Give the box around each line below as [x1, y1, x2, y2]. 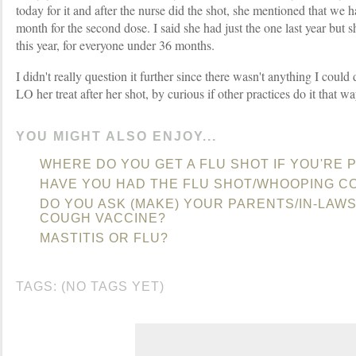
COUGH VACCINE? [40, 211, 166, 225]
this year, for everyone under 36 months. [16, 37, 215, 53]
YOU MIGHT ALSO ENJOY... [16, 130, 217, 143]
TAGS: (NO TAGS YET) [16, 280, 164, 293]
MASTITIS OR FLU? [40, 231, 168, 245]
